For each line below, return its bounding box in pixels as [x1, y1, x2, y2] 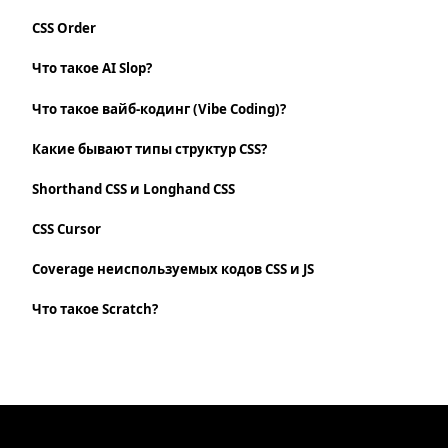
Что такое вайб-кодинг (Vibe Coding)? [32, 99, 286, 118]
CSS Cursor [32, 220, 101, 239]
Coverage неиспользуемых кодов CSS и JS [32, 260, 314, 279]
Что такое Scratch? [32, 300, 158, 319]
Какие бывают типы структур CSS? [32, 139, 267, 158]
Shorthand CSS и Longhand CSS [32, 179, 235, 198]
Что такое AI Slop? [32, 59, 152, 78]
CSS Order [32, 19, 96, 38]
